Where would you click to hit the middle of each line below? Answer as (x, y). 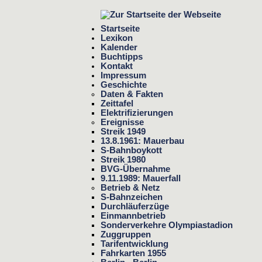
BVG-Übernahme (135, 169)
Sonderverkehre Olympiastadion (167, 225)
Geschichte (124, 85)
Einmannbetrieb (133, 216)
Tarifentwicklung (135, 244)
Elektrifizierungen (137, 113)
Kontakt (117, 66)
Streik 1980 (123, 159)
